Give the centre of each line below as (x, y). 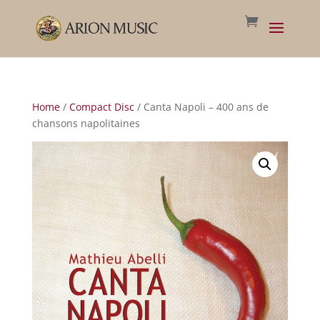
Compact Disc (101, 107)
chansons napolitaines (86, 123)
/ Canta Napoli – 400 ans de (201, 107)
